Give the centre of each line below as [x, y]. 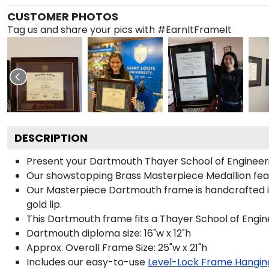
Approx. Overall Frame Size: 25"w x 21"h [117, 247]
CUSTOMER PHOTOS [63, 16]
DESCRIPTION [51, 138]
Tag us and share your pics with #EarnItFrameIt [119, 29]
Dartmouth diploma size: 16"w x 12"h [109, 233]
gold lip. [44, 204]
